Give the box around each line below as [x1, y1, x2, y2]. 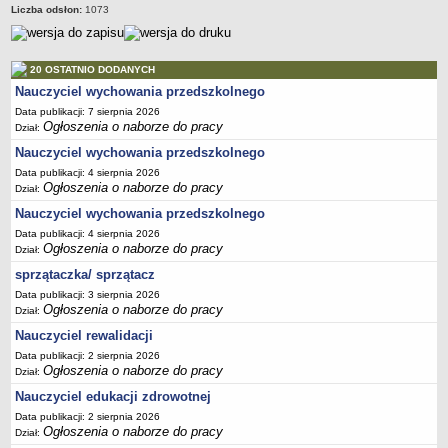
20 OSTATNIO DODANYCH [30, 64, 156, 75]
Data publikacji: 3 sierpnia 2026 [15, 289, 161, 300]
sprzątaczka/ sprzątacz [15, 267, 156, 282]
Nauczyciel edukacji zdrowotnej [15, 389, 212, 404]
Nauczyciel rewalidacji [15, 328, 154, 343]
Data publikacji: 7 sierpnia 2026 [15, 106, 161, 117]
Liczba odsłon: [11, 4, 83, 15]
